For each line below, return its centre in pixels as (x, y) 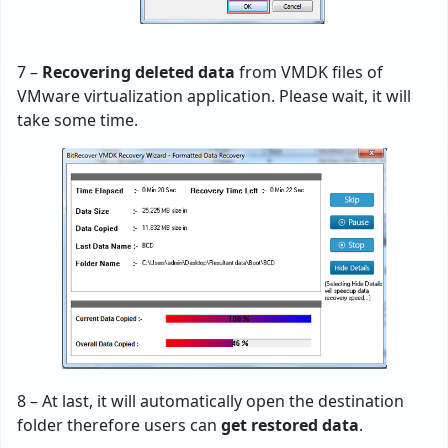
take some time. (77, 120)
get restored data (290, 425)
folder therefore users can (119, 425)
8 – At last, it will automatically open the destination (210, 401)
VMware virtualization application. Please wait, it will (214, 96)
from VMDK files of (309, 72)
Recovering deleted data (138, 72)
